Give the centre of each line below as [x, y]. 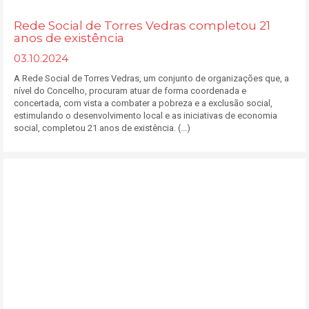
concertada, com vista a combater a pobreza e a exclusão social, [143, 103]
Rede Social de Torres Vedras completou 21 [142, 26]
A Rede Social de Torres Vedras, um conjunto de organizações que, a [151, 78]
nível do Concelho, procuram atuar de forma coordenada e [130, 91]
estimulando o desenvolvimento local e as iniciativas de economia [146, 116]
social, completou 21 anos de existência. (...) [102, 128]
